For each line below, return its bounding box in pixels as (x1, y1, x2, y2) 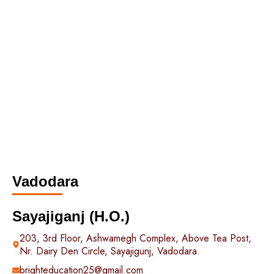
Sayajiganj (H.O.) (12, 208, 130, 224)
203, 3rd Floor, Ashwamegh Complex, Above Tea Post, (20, 231, 251, 245)
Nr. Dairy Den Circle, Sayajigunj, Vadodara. (20, 244, 200, 258)
